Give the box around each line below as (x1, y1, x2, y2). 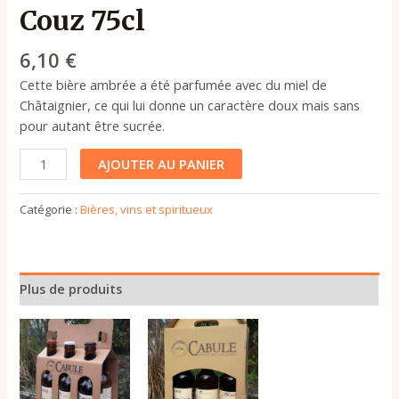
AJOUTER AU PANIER (98, 155, 224, 174)
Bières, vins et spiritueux (80, 201, 214, 218)
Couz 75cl (20, 4, 146, 38)
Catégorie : (20, 201, 81, 218)
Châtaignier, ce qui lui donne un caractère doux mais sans (20, 95, 361, 114)
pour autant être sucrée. (20, 116, 166, 134)
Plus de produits (20, 279, 123, 297)
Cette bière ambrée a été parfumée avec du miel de (20, 75, 328, 94)
